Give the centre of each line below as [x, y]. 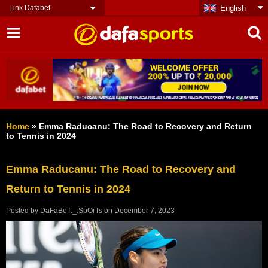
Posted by [23, 211]
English [233, 8]
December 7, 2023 [144, 211]
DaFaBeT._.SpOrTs [71, 211]
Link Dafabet [30, 8]
